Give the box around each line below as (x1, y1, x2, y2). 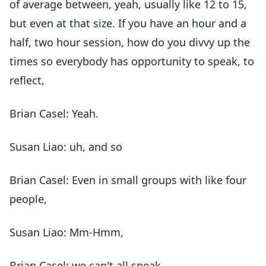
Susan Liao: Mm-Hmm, (9, 225, 123, 239)
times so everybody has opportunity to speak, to (9, 54, 254, 68)
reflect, (9, 73, 45, 87)
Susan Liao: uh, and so (9, 140, 122, 154)
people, (9, 192, 47, 206)
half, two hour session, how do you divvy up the (9, 35, 250, 49)
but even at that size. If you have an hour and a (9, 16, 246, 30)
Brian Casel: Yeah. (9, 106, 99, 121)
